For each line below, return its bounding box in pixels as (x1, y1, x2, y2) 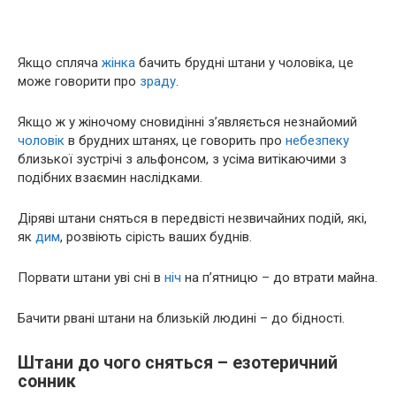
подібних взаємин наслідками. (18, 169, 202, 186)
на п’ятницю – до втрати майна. (181, 269, 377, 286)
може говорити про (18, 72, 140, 89)
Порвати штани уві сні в (18, 269, 164, 286)
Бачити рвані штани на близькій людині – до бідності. (18, 309, 345, 326)
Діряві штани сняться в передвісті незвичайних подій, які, (18, 209, 367, 226)
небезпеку (286, 132, 349, 148)
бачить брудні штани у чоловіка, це (135, 54, 354, 71)
